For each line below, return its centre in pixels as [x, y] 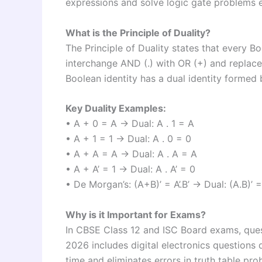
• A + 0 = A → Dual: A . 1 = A [130, 124]
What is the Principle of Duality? [138, 32]
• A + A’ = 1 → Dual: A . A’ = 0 [130, 169]
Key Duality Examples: [116, 108]
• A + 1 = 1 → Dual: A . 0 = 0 [128, 139]
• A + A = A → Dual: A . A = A [131, 154]
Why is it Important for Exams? [136, 214]
